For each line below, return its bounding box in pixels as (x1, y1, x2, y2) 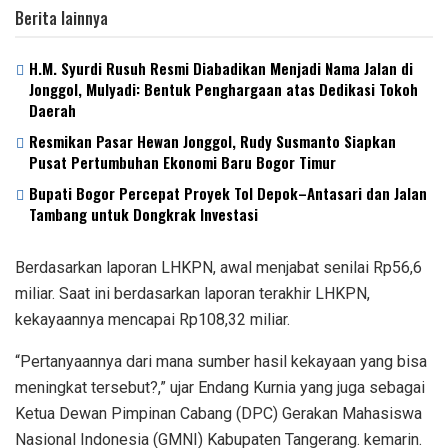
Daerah (29, 98, 76, 121)
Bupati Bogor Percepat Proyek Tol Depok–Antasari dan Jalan (29, 181, 427, 204)
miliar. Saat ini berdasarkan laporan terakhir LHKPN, (15, 283, 370, 303)
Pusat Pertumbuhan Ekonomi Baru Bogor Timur (29, 150, 336, 173)
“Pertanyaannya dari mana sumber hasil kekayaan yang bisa (15, 351, 427, 371)
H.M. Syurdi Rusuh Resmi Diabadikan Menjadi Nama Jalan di (29, 56, 413, 79)
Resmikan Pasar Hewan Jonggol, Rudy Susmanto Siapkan (29, 129, 396, 152)
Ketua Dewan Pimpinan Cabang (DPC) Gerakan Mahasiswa (15, 403, 422, 423)
